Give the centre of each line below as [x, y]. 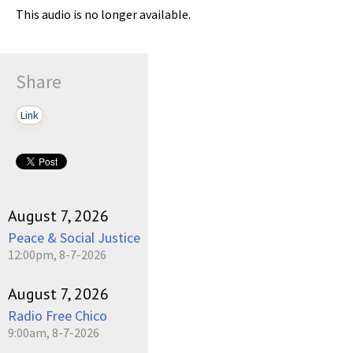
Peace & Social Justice [74, 237]
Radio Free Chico [58, 315]
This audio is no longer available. [103, 14]
